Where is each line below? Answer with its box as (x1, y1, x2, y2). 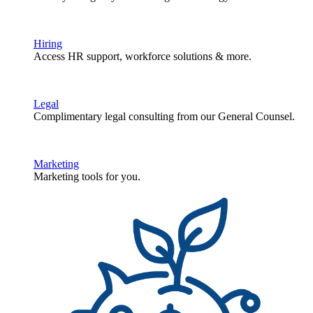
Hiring (34, 38, 62, 50)
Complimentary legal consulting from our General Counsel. (34, 110, 295, 123)
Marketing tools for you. (34, 170, 140, 183)
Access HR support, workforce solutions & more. (34, 50, 252, 63)
